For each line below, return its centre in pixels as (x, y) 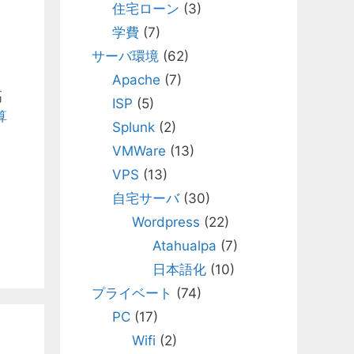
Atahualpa (184, 246)
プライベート (132, 293)
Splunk (133, 127)
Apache (136, 80)
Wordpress (166, 222)
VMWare (139, 151)
